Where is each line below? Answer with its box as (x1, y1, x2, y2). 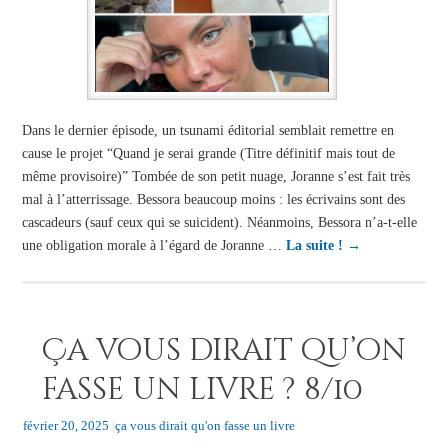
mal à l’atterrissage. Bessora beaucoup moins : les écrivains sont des (21, 190, 405, 207)
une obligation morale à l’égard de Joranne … (21, 236, 286, 253)
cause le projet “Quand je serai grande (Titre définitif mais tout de (21, 144, 395, 161)
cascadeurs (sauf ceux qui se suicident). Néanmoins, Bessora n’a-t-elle (21, 213, 417, 230)
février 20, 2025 (22, 418, 109, 434)
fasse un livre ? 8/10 (41, 370, 363, 411)
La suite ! (285, 236, 347, 253)
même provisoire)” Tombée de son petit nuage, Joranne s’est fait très (21, 167, 410, 184)
